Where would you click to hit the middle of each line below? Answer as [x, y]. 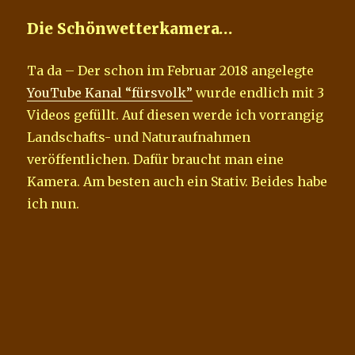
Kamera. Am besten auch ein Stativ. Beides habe [177, 181]
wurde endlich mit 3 [259, 92]
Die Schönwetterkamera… [130, 28]
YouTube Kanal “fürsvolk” [110, 92]
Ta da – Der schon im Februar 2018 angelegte [171, 70]
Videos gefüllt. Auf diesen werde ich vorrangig [176, 115]
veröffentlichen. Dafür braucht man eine [156, 159]
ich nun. [53, 203]
